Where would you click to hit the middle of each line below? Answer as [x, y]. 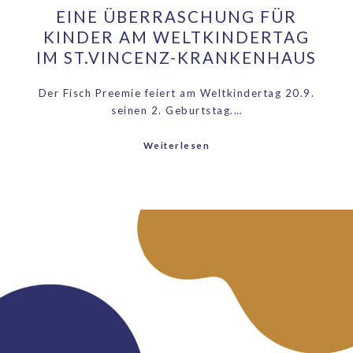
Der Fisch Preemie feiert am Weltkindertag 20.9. [176, 93]
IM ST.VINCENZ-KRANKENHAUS [176, 58]
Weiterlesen [176, 146]
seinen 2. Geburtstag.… [176, 111]
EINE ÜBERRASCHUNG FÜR [176, 17]
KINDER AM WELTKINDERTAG [176, 37]
